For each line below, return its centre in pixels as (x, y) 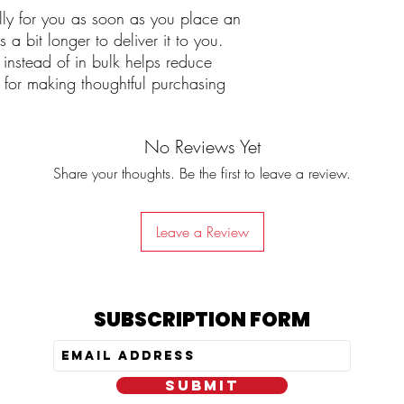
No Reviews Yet (202, 147)
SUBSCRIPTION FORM (202, 320)
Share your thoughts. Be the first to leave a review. (202, 174)
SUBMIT (202, 386)
